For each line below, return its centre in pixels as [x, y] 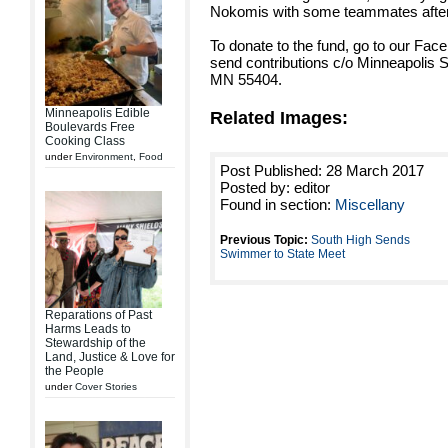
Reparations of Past [98, 315]
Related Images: [279, 118]
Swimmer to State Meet [282, 254]
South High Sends [360, 240]
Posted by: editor [275, 187]
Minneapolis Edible [97, 113]
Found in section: [277, 204]
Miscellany [370, 204]
